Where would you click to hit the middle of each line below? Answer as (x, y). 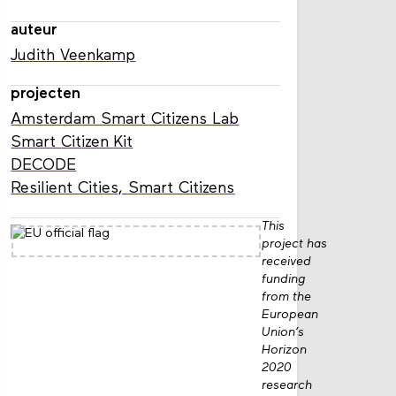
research (287, 385)
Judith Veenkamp (73, 56)
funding (284, 279)
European (290, 315)
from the (287, 297)
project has (295, 244)
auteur (34, 30)
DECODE (44, 165)
